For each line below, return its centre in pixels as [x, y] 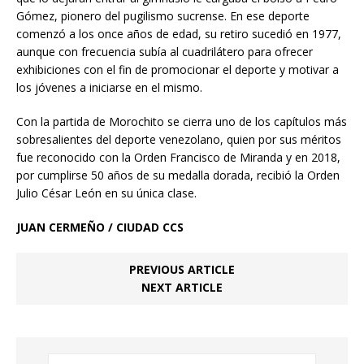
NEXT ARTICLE [182, 288]
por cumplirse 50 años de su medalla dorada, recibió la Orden [178, 175]
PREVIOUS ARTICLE [182, 270]
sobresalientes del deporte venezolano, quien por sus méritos [179, 140]
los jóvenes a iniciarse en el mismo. [109, 88]
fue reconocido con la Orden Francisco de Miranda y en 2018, [178, 158]
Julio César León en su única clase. [106, 193]
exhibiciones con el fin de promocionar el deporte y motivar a [178, 70]
